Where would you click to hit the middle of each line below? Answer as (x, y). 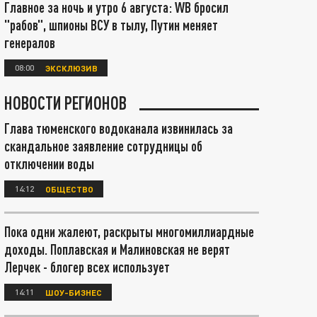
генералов (30, 42)
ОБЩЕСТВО (69, 189)
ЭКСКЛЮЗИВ (71, 68)
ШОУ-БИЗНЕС (74, 292)
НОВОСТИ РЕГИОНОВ (65, 103)
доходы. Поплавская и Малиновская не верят (117, 249)
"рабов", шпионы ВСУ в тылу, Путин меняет (111, 25)
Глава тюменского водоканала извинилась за (119, 128)
